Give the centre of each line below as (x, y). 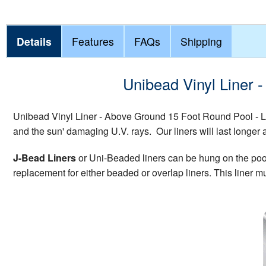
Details (34, 42)
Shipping (201, 42)
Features (93, 42)
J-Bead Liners (45, 157)
